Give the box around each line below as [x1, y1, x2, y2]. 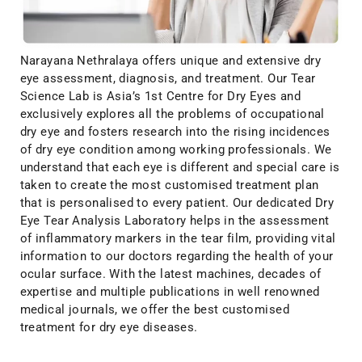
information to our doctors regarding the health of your [19, 248, 334, 263]
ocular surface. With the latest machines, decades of [19, 266, 322, 281]
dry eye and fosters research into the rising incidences [19, 124, 330, 139]
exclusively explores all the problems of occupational [19, 106, 325, 121]
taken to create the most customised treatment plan [19, 177, 319, 192]
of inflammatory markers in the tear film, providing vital [19, 230, 336, 246]
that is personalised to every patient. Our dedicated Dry [19, 195, 335, 210]
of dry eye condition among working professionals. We [19, 141, 332, 157]
